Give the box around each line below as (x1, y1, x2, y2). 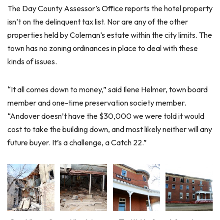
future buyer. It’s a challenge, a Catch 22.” (7, 137, 147, 147)
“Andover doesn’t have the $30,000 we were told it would (7, 111, 204, 121)
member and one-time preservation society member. (7, 98, 186, 108)
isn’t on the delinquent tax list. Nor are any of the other (7, 17, 188, 27)
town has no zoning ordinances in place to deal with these (7, 43, 198, 53)
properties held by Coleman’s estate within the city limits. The (7, 30, 212, 40)
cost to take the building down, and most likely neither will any (7, 124, 212, 134)
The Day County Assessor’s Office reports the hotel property (7, 3, 213, 13)
